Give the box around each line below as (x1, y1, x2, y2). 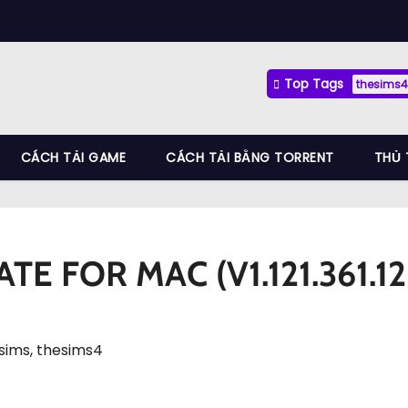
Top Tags (284, 75, 343, 93)
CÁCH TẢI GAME (20, 148, 126, 167)
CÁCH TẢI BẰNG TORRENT (166, 148, 334, 167)
